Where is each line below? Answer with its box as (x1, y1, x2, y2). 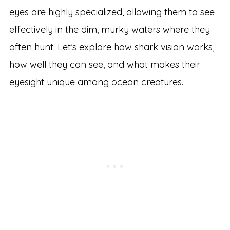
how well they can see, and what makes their (9, 59, 200, 71)
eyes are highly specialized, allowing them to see (9, 6, 215, 18)
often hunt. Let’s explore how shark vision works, (9, 41, 214, 53)
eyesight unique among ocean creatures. (9, 76, 183, 88)
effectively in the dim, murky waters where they (9, 24, 210, 36)
